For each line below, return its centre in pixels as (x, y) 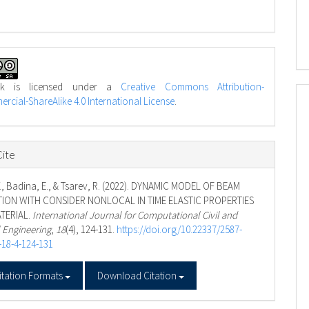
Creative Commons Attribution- (192, 86)
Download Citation (138, 276)
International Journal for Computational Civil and (135, 215)
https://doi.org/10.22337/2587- (180, 230)
